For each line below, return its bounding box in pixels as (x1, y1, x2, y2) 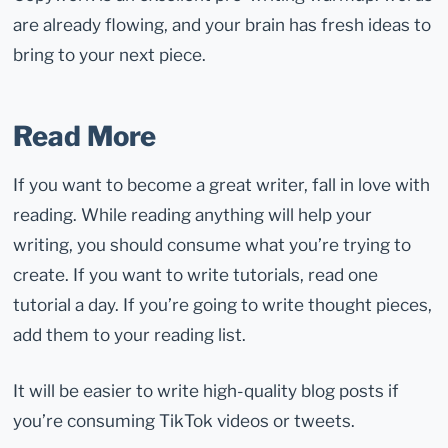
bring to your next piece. (13, 43, 207, 65)
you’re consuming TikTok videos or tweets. (13, 410, 356, 432)
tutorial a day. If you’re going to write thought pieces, (13, 294, 433, 316)
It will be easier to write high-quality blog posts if (13, 380, 400, 402)
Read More (13, 119, 157, 153)
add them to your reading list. (13, 324, 247, 346)
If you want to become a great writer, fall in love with (13, 174, 431, 196)
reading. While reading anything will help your (13, 204, 373, 226)
